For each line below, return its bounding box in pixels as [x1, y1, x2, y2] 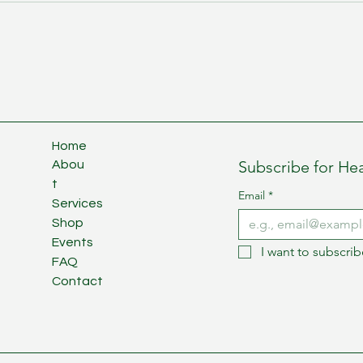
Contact [52, 275, 103, 288]
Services [52, 197, 103, 210]
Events [52, 236, 93, 249]
